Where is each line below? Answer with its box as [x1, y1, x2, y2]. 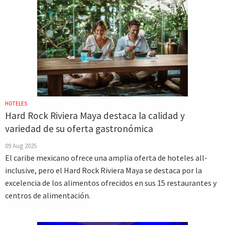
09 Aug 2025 [5, 142, 37, 150]
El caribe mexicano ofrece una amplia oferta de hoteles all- [5, 153, 207, 163]
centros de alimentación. [5, 190, 90, 200]
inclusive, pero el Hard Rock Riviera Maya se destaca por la [5, 165, 202, 175]
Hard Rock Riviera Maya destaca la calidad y [5, 109, 185, 122]
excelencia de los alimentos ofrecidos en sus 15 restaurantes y [5, 178, 216, 188]
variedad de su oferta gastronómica [5, 123, 153, 135]
